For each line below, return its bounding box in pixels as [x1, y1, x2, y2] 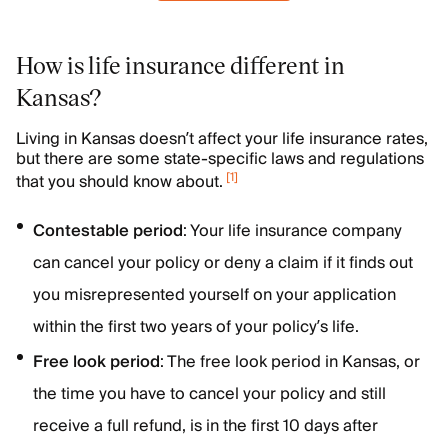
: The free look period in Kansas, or [160, 348, 420, 376]
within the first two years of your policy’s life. [33, 313, 359, 341]
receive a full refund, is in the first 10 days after [33, 412, 378, 440]
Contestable [33, 217, 129, 245]
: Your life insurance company [183, 217, 402, 245]
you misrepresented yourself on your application [33, 281, 396, 309]
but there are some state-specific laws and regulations [16, 145, 424, 173]
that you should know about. [16, 168, 223, 196]
